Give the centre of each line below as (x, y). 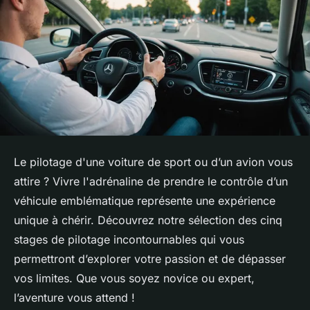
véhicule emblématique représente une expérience (145, 200)
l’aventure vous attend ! (74, 297)
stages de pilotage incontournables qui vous (129, 239)
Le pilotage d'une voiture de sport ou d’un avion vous (153, 162)
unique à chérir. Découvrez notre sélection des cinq (148, 220)
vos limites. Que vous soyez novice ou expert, (134, 278)
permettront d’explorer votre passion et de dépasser (150, 258)
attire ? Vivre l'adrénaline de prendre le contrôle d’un (151, 181)
